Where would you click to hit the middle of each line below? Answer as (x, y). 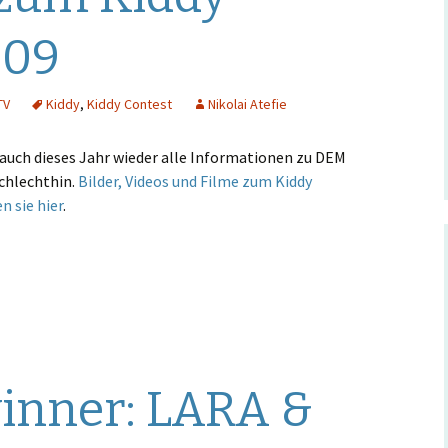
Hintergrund (248, 29)
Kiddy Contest (129, 104)
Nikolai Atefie (247, 104)
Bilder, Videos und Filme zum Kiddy (195, 181)
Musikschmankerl (263, 74)
